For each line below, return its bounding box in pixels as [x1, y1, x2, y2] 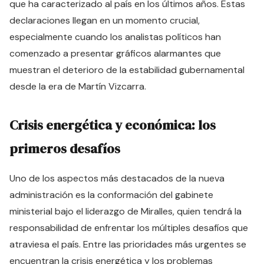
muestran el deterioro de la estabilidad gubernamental [9, 64, 245, 76]
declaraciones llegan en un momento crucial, [9, 14, 200, 27]
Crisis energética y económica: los [9, 116, 216, 134]
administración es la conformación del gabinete [9, 189, 213, 201]
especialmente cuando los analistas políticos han [9, 31, 221, 43]
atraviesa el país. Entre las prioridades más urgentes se [9, 238, 246, 250]
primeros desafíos [9, 140, 120, 158]
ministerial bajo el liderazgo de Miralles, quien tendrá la [9, 205, 242, 217]
